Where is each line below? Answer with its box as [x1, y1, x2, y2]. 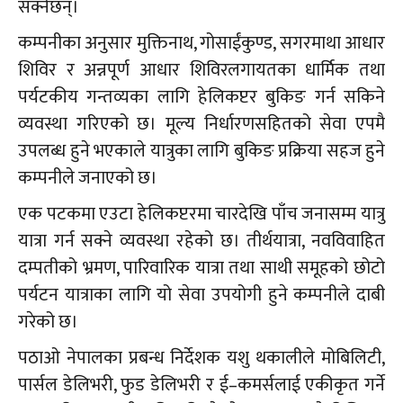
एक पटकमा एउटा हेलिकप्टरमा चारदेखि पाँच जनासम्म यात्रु [18, 198, 385, 229]
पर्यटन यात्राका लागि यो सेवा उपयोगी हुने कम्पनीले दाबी [18, 279, 385, 310]
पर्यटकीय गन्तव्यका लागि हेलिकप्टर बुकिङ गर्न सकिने [18, 81, 385, 112]
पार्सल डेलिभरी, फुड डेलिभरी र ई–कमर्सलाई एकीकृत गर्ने [18, 369, 385, 400]
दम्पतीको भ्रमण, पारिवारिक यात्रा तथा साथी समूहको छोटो [18, 252, 385, 283]
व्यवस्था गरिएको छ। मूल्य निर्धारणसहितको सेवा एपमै [18, 108, 385, 139]
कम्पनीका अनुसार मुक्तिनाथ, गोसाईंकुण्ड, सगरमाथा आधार [18, 27, 385, 58]
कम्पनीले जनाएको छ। [18, 162, 157, 193]
